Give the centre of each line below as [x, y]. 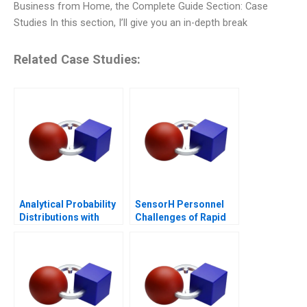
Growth [151, 230]
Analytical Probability [67, 204]
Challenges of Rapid [181, 217]
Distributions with [59, 217]
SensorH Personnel [180, 204]
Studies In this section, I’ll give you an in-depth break [131, 23]
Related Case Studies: [77, 60]
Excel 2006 [43, 230]
